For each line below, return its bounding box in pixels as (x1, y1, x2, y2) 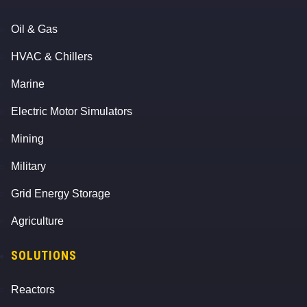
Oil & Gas (11, 23, 58, 36)
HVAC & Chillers (11, 51, 93, 63)
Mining (11, 133, 44, 145)
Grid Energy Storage (11, 188, 110, 200)
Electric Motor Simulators (11, 106, 132, 118)
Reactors (11, 284, 55, 296)
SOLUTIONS (11, 248, 77, 263)
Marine (11, 78, 45, 90)
